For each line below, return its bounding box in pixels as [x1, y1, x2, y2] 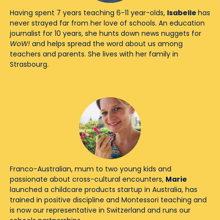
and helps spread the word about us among [30, 39, 183, 49]
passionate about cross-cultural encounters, [10, 174, 165, 184]
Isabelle [167, 8, 198, 18]
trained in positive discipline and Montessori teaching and [10, 194, 207, 205]
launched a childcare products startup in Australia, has [10, 184, 197, 194]
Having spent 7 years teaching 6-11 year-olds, [10, 8, 167, 18]
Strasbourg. [10, 59, 49, 70]
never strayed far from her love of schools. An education [10, 18, 205, 28]
